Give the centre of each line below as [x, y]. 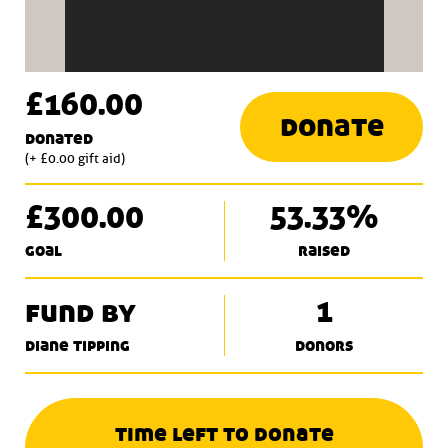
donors [324, 346]
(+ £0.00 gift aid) [75, 158]
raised [324, 251]
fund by [80, 313]
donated [59, 138]
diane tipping [77, 346]
